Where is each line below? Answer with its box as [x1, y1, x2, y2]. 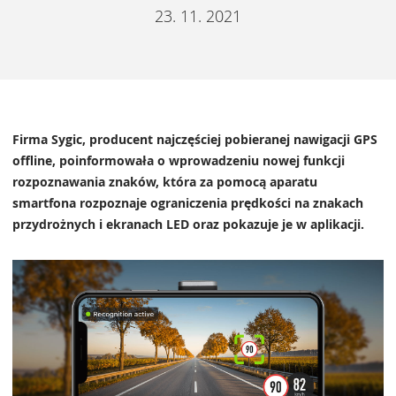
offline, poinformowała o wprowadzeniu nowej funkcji [12, 152, 345, 169]
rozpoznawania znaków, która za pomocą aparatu [12, 173, 317, 190]
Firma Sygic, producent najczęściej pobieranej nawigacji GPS [12, 131, 377, 148]
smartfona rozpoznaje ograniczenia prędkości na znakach [12, 194, 363, 211]
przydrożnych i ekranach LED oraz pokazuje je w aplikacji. [12, 216, 364, 232]
